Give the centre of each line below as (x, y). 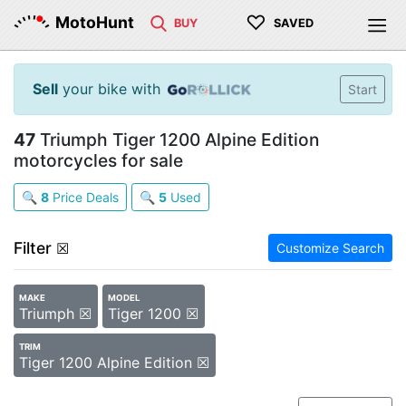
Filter (33, 248)
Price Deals (84, 197)
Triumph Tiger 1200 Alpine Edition (177, 140)
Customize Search (330, 248)
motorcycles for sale (98, 160)
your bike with (109, 89)
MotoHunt (95, 22)
